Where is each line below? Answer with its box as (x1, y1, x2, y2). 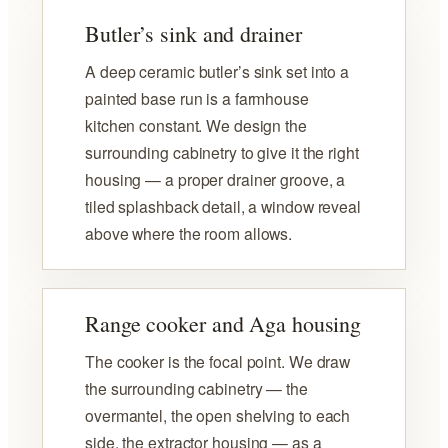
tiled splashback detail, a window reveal (85, 195, 361, 218)
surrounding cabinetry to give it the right (85, 141, 359, 164)
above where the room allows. (85, 222, 293, 245)
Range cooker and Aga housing (85, 309, 362, 339)
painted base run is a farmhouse (85, 87, 309, 110)
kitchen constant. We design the (85, 114, 307, 137)
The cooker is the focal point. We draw (85, 350, 351, 373)
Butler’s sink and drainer (85, 19, 302, 49)
